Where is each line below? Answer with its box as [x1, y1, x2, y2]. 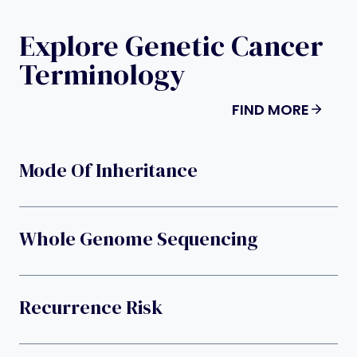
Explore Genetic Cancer [19, 25, 324, 65]
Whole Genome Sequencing [19, 226, 258, 253]
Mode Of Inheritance [19, 157, 198, 184]
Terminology [19, 54, 186, 94]
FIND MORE [232, 99, 309, 120]
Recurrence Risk [19, 294, 163, 321]
